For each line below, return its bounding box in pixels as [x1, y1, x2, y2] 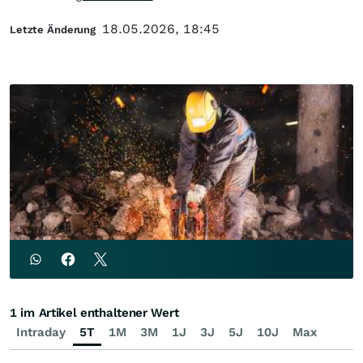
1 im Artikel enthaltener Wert [10, 305, 179, 321]
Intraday [16, 325, 66, 340]
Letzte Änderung [10, 23, 96, 36]
